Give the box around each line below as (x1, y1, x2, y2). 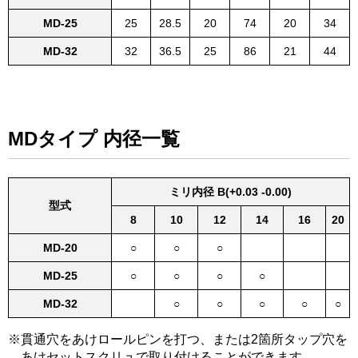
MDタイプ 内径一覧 (8, 127, 180, 149)
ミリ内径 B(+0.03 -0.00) (169, 185, 292, 198)
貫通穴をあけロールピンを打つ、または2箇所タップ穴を (21, 332, 348, 346)
